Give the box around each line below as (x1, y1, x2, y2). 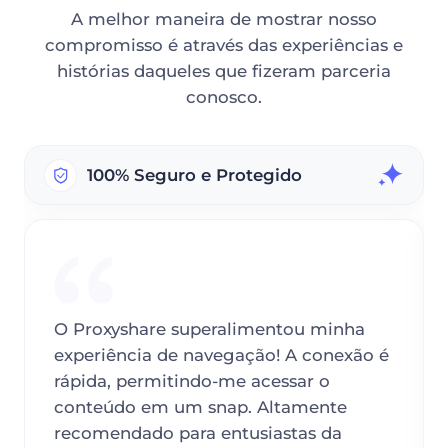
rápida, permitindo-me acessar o (53, 371, 330, 392)
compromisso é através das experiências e (45, 34, 403, 55)
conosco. (186, 86, 262, 107)
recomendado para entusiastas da (53, 423, 342, 444)
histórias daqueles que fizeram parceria (57, 60, 391, 81)
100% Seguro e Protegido (86, 165, 302, 186)
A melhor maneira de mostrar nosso (71, 8, 377, 29)
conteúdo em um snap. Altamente (53, 397, 347, 418)
